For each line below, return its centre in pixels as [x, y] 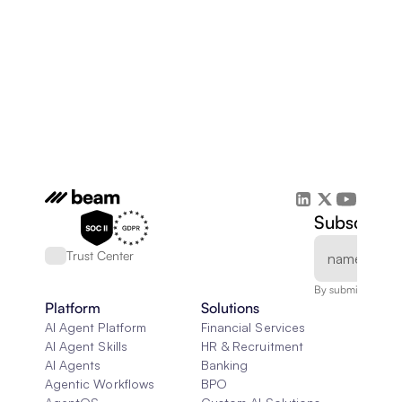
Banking [225, 365]
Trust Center [100, 255]
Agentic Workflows [100, 384]
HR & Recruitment [252, 346]
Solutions [230, 308]
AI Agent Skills [86, 346]
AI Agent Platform [96, 327]
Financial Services [253, 327]
